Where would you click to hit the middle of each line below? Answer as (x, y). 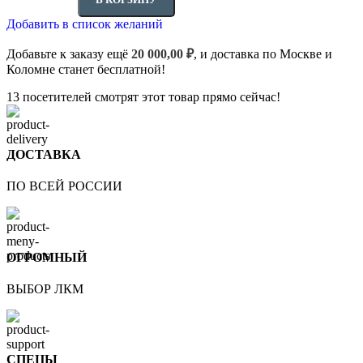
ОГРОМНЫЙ (47, 257)
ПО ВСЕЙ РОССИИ (64, 186)
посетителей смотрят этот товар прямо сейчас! (152, 96)
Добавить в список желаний (85, 23)
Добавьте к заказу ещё (69, 53)
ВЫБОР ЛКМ (45, 288)
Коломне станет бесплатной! (86, 69)
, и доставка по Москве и (263, 53)
